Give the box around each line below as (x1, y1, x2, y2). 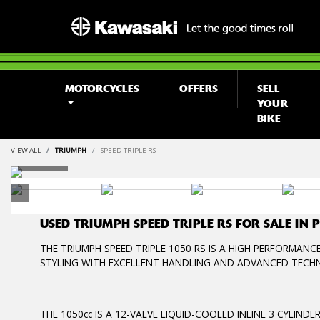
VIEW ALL (11, 146, 41, 155)
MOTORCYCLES (65, 82, 140, 96)
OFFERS (179, 82, 218, 96)
